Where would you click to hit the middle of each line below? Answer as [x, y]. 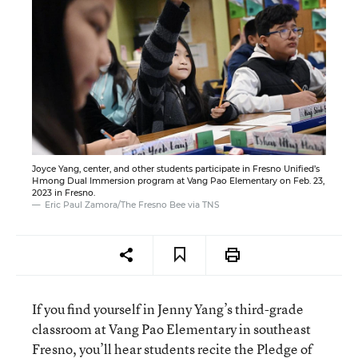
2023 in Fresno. [64, 193]
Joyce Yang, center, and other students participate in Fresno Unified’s [176, 169]
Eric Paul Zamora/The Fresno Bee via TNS [132, 205]
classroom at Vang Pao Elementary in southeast [171, 328]
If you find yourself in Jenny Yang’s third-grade [168, 308]
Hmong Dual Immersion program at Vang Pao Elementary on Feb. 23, [178, 181]
